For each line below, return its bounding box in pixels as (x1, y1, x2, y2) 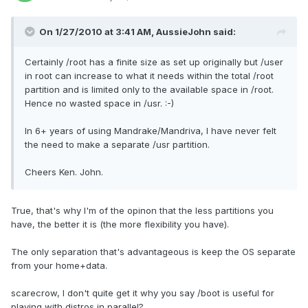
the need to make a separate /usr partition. (25, 139, 210, 151)
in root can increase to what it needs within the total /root (25, 70, 274, 82)
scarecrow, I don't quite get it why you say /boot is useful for (11, 287, 274, 299)
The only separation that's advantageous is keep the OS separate (11, 246, 296, 258)
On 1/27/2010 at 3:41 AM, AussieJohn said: (39, 26, 236, 38)
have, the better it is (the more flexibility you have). (11, 219, 229, 230)
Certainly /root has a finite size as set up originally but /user (25, 56, 283, 68)
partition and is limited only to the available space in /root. (25, 84, 274, 96)
